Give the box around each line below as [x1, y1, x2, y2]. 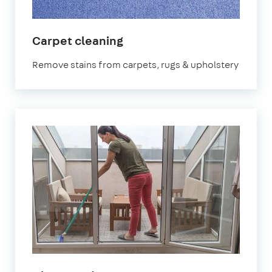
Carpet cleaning [32, 32, 123, 49]
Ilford [123, 46, 154, 63]
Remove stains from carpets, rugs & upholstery [32, 58, 239, 71]
